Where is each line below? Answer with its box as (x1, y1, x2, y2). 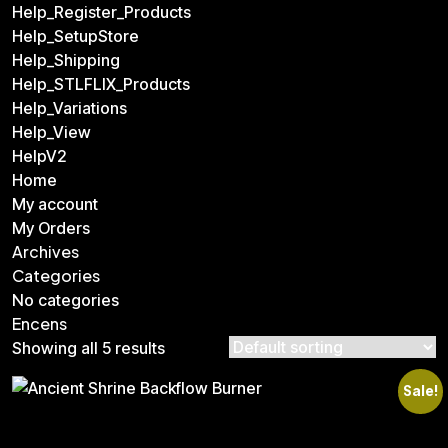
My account (12, 194, 98, 214)
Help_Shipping (12, 50, 120, 70)
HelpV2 (12, 146, 67, 166)
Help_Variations (12, 98, 127, 118)
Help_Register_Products (12, 2, 191, 22)
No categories (12, 290, 119, 310)
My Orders (12, 218, 90, 238)
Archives (12, 241, 79, 262)
